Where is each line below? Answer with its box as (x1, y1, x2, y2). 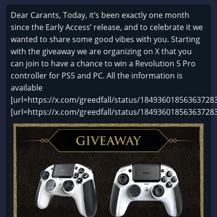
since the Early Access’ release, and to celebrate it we (11, 22, 203, 32)
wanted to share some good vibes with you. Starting (11, 34, 200, 45)
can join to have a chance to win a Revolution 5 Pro (11, 58, 196, 69)
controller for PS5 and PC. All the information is (11, 70, 183, 81)
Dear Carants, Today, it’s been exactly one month (11, 10, 189, 20)
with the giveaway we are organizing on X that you (11, 46, 192, 57)
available (11, 82, 43, 93)
